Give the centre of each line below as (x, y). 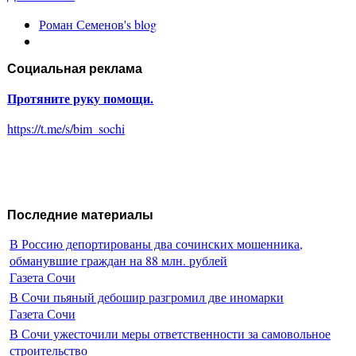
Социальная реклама (75, 68)
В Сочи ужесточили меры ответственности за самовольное (170, 334)
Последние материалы (80, 215)
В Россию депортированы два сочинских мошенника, (156, 244)
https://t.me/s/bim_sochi (66, 128)
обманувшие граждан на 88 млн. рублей (118, 261)
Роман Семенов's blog (98, 24)
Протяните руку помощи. (80, 98)
